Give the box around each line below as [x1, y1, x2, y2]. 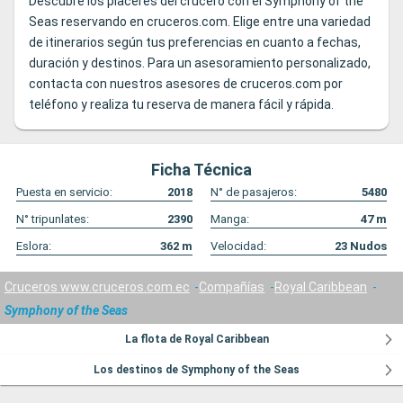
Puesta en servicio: [16, 185, 112, 200]
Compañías [199, 279, 265, 294]
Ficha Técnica [151, 160, 252, 180]
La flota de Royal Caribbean [124, 333, 269, 346]
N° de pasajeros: [210, 185, 297, 200]
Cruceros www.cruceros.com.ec [4, 279, 190, 294]
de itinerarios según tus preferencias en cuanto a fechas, [29, 35, 361, 50]
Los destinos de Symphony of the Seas [94, 363, 300, 377]
